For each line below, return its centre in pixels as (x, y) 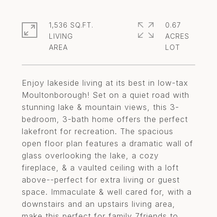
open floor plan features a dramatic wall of (108, 143)
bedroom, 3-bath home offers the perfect (105, 119)
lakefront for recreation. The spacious (98, 131)
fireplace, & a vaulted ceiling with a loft (100, 168)
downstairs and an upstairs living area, (99, 204)
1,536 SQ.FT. (71, 25)
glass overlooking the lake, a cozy (90, 155)
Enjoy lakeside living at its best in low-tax (105, 83)
